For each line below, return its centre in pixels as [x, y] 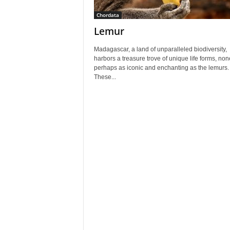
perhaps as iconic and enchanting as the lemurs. [161, 68]
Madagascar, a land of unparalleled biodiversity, [160, 49]
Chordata [108, 15]
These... [105, 77]
